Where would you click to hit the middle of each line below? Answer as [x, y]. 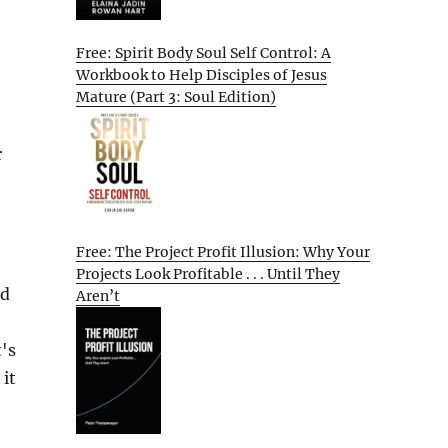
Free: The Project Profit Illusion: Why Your [223, 251]
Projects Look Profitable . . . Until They [208, 273]
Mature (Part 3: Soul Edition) [176, 97]
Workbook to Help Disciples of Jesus [201, 75]
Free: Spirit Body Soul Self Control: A [203, 53]
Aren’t [98, 295]
